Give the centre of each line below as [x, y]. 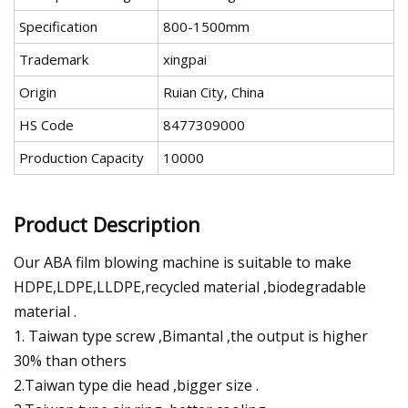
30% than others [70, 360]
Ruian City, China [214, 92]
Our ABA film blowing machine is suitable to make [183, 262]
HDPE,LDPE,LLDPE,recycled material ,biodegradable [190, 286]
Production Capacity [82, 158]
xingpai [185, 60]
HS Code [46, 125]
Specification [58, 27]
